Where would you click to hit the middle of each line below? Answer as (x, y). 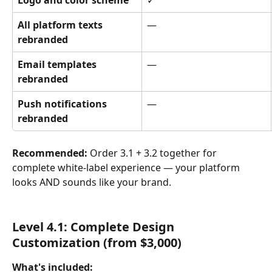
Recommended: (50, 153)
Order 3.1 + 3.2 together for (153, 153)
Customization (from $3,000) (97, 243)
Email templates (58, 65)
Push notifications (63, 104)
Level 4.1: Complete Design (95, 227)
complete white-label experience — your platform (127, 168)
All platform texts (61, 25)
